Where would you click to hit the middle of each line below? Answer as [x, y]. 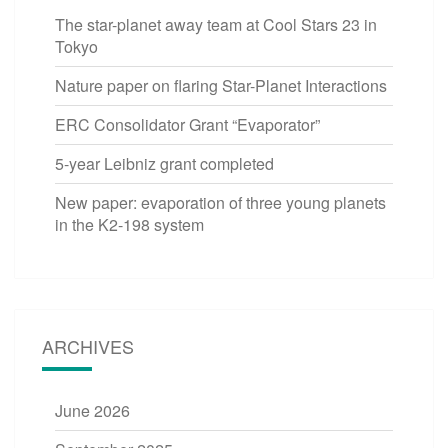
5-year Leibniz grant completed [164, 163]
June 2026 [92, 410]
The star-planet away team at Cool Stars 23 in [216, 24]
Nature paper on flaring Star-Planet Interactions [221, 85]
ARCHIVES [88, 345]
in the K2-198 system [129, 224]
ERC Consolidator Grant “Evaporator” [187, 124]
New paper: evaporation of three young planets [220, 202]
